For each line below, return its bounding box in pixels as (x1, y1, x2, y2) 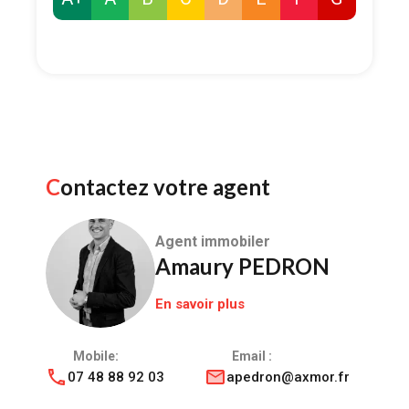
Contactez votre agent (60, 173, 270, 200)
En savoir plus (155, 296, 245, 313)
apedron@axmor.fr (226, 368, 350, 385)
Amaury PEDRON (155, 253, 330, 280)
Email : (232, 348, 272, 363)
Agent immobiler (155, 233, 270, 251)
